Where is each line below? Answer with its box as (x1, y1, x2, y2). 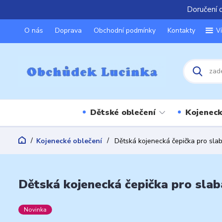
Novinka (24, 205, 47, 214)
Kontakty (167, 26, 195, 35)
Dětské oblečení (90, 107, 156, 118)
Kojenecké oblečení (36, 136, 102, 146)
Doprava (55, 26, 82, 35)
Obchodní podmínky (94, 26, 156, 35)
